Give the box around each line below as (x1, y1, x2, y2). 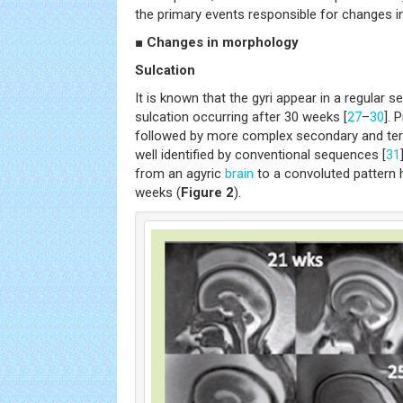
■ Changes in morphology (135, 33, 299, 50)
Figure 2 (181, 184, 234, 201)
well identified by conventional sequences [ (135, 146, 386, 163)
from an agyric (135, 165, 225, 182)
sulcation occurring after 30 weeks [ (135, 108, 347, 125)
